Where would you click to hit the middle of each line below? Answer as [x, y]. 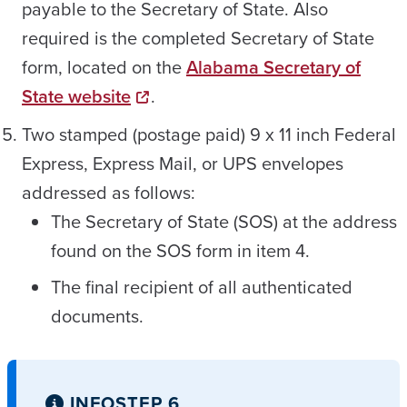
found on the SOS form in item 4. [180, 251]
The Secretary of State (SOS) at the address [224, 222]
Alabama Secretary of [273, 67]
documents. [97, 316]
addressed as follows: [109, 193]
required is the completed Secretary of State [198, 38]
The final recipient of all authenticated [202, 287]
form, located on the [104, 67]
